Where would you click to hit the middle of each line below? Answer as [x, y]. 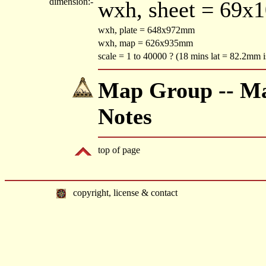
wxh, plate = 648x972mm [146, 30]
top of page [119, 150]
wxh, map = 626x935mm [145, 43]
